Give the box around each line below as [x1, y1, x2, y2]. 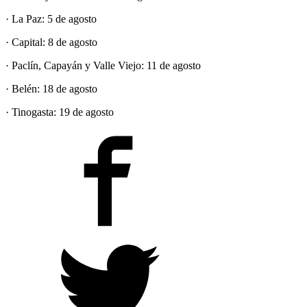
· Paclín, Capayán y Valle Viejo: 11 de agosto [5, 59, 201, 71]
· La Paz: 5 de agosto [5, 12, 97, 25]
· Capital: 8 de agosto [5, 36, 97, 48]
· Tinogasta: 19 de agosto [5, 106, 114, 118]
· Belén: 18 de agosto [5, 82, 97, 95]
